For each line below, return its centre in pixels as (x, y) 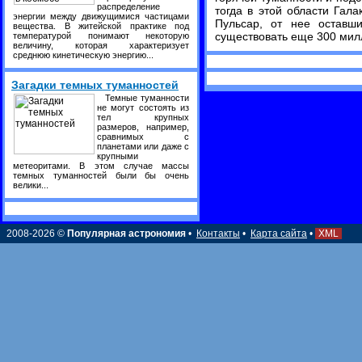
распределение (128, 6)
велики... (31, 185)
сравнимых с (143, 137)
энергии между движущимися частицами (101, 16)
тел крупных (143, 117)
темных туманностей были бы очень (101, 175)
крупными (118, 156)
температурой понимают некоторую (101, 36)
